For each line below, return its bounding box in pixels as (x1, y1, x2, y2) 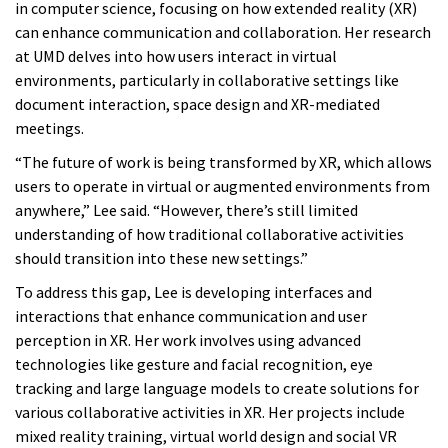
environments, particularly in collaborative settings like (15, 70, 399, 91)
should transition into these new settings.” (15, 248, 308, 269)
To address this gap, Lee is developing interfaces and (15, 282, 372, 303)
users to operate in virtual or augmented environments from (15, 176, 430, 197)
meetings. (15, 118, 84, 139)
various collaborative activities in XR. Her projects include (15, 402, 405, 423)
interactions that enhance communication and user (15, 306, 367, 327)
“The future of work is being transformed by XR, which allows (15, 152, 432, 173)
